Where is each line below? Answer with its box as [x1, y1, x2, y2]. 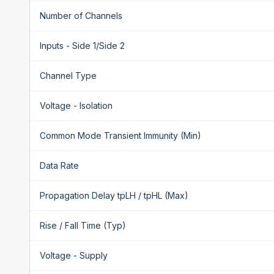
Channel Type [40, 70, 97, 81]
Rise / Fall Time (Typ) [40, 220, 126, 231]
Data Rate [40, 160, 79, 171]
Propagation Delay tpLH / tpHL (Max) [40, 190, 188, 201]
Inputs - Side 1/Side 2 [40, 40, 125, 51]
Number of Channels [40, 10, 122, 21]
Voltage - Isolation [40, 100, 113, 111]
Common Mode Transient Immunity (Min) [40, 130, 201, 141]
